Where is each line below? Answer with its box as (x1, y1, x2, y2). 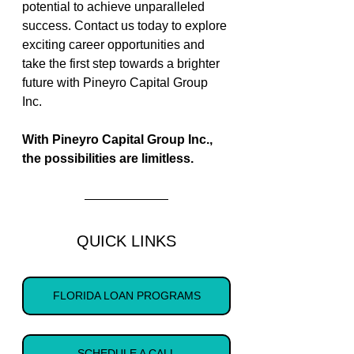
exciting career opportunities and (22, 37, 208, 51)
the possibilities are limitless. (22, 151, 197, 165)
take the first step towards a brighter (22, 56, 223, 70)
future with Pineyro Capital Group (22, 75, 211, 89)
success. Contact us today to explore (22, 18, 230, 32)
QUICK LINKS (77, 232, 176, 250)
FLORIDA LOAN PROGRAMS (52, 288, 201, 302)
